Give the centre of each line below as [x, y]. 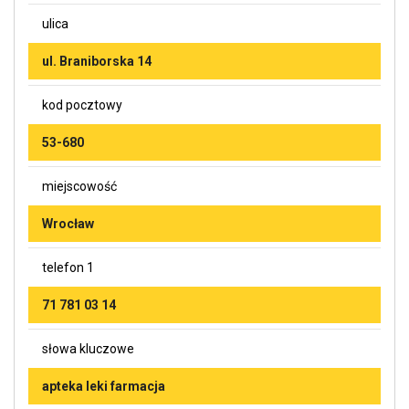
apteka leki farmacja [104, 386]
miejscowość [79, 186]
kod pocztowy [82, 105]
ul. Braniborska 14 [97, 61]
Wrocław [68, 223]
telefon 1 [68, 267]
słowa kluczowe [88, 348]
